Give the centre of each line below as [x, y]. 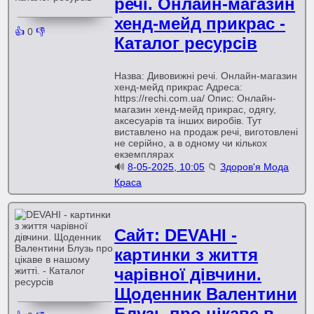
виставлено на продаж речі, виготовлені [206, 132]
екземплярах [144, 154]
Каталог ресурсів [186, 43]
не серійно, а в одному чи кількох [191, 143]
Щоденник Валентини [206, 294]
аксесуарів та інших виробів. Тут [188, 121]
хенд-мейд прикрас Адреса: [179, 87]
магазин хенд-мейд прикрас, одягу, [196, 109]
